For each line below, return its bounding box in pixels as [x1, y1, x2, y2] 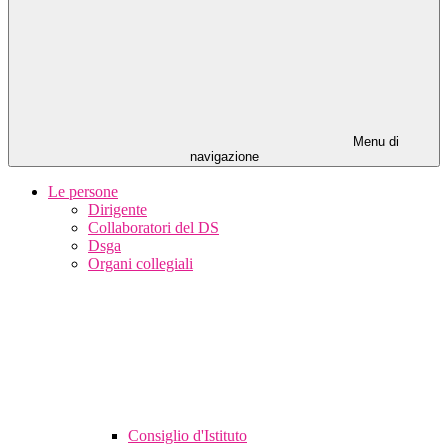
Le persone [48, 183, 118, 201]
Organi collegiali [88, 255, 193, 273]
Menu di [349, 134, 399, 150]
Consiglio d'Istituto [128, 427, 247, 445]
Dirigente [88, 201, 147, 219]
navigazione [189, 149, 259, 165]
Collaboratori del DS [88, 219, 219, 237]
